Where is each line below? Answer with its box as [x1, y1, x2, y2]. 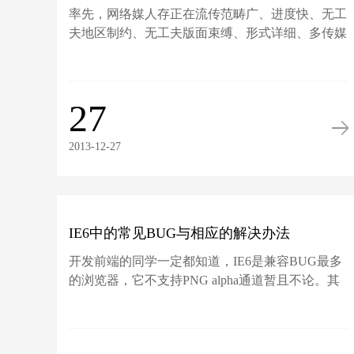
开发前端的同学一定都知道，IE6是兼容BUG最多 [69, 254, 343, 268]
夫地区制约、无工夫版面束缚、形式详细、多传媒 [69, 26, 348, 40]
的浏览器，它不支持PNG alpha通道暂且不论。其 [69, 273, 341, 287]
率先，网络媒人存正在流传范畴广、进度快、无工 [69, 7, 348, 21]
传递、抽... [69, 45, 130, 58]
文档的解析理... [69, 292, 155, 306]
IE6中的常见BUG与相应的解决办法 [69, 225, 291, 241]
